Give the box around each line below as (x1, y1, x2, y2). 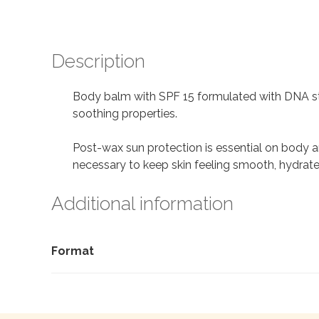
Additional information (51, 192, 234, 214)
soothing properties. (73, 106, 177, 120)
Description (51, 51, 145, 73)
